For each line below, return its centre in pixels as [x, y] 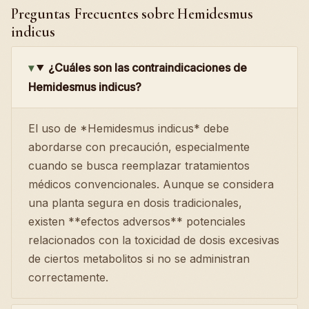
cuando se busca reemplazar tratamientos [139, 165]
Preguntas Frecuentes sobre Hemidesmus [132, 13]
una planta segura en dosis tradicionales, [135, 202]
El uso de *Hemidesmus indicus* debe [129, 128]
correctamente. [68, 277]
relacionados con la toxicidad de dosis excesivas [154, 240]
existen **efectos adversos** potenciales [137, 221]
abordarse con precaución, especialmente [139, 147]
